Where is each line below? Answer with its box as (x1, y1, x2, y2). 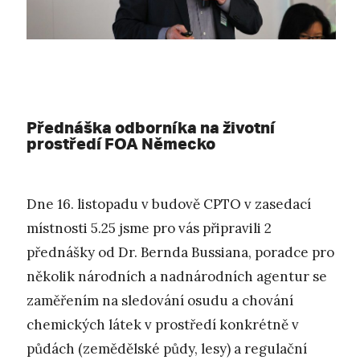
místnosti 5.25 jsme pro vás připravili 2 (27, 219, 272, 238)
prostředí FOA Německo (27, 133, 215, 154)
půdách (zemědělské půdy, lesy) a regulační (27, 340, 307, 358)
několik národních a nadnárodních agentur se (27, 268, 327, 286)
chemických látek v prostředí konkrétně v (27, 316, 299, 334)
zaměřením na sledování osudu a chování (27, 292, 293, 310)
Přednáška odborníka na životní (27, 117, 275, 138)
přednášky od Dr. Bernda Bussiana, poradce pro (27, 243, 334, 262)
